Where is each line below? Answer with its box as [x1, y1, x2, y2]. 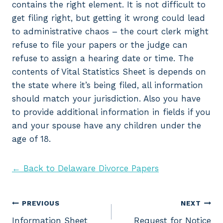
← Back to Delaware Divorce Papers [12, 163, 159, 173]
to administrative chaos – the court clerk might [12, 26, 209, 36]
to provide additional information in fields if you [12, 107, 211, 117]
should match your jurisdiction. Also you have [12, 93, 201, 104]
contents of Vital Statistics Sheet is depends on [12, 66, 206, 77]
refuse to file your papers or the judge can [12, 39, 188, 50]
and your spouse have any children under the [12, 120, 201, 130]
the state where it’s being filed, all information [12, 80, 203, 90]
